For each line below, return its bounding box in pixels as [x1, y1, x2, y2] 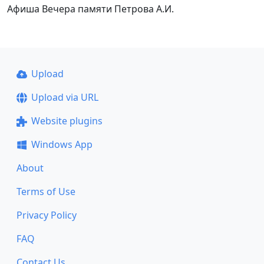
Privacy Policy [16, 209, 77, 222]
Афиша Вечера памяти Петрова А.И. [7, 2, 174, 16]
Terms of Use [16, 185, 75, 199]
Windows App [31, 138, 93, 151]
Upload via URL [31, 91, 98, 104]
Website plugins [31, 114, 103, 128]
